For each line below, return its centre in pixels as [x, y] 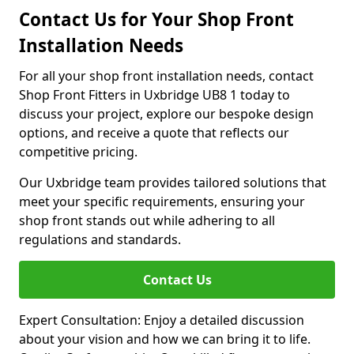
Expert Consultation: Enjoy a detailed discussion [162, 320]
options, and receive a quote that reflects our [154, 133]
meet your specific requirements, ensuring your [162, 201]
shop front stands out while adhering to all [147, 220]
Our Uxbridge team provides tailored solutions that [173, 183]
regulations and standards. [100, 239]
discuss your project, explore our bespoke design [166, 114]
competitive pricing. [78, 152]
